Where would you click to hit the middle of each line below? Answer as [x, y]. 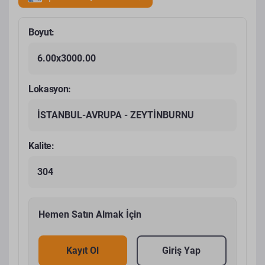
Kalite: [41, 146]
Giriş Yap [182, 251]
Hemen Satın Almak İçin [90, 214]
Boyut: [42, 32]
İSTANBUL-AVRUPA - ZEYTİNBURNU [116, 115]
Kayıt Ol [83, 251]
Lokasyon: [50, 89]
